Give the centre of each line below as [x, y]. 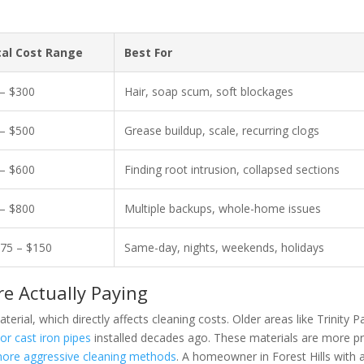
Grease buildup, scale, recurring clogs [222, 130]
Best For [149, 52]
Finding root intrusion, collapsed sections [232, 169]
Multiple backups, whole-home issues [223, 208]
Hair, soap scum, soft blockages [209, 91]
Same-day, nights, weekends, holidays [225, 247]
